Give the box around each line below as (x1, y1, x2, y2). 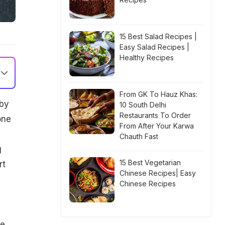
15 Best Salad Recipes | (120, 32, 197, 41)
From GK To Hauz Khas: (120, 90, 197, 98)
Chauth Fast (120, 132, 158, 141)
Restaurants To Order (120, 111, 191, 120)
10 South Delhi (120, 100, 166, 109)
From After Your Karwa (120, 122, 194, 130)
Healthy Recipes (120, 53, 174, 62)
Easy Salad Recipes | (120, 43, 189, 51)
